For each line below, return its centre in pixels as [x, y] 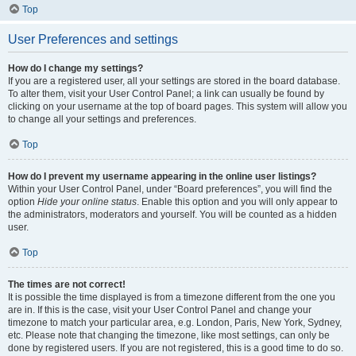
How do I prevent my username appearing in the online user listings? [162, 176]
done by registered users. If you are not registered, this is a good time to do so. [176, 348]
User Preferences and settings [93, 39]
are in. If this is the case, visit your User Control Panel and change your [160, 310]
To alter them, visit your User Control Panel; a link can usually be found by [166, 94]
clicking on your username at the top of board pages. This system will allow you [178, 106]
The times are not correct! [67, 284]
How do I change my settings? [75, 68]
